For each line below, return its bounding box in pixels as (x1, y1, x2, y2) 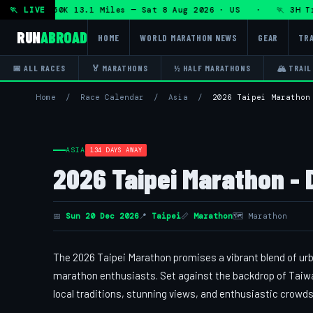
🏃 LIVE (10, 4, 46, 15)
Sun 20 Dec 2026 (66, 211, 139, 221)
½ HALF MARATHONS (174, 63, 251, 73)
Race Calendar (80, 92, 144, 102)
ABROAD (40, 28, 88, 46)
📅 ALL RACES (13, 63, 66, 73)
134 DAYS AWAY (90, 146, 143, 154)
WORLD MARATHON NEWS (140, 31, 238, 43)
